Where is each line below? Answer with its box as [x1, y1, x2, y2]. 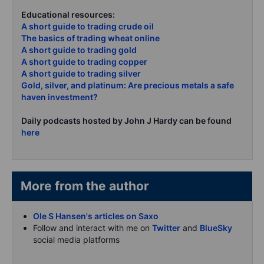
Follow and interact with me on [33, 222, 152, 233]
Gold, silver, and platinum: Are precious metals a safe [21, 80, 234, 90]
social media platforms [33, 234, 120, 245]
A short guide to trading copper [21, 56, 147, 67]
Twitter [152, 222, 180, 233]
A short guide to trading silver [21, 68, 141, 78]
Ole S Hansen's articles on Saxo [33, 210, 159, 221]
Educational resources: [21, 9, 115, 19]
